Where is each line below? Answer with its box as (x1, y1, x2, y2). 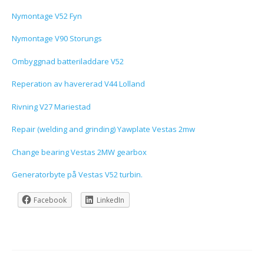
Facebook (34, 194, 67, 205)
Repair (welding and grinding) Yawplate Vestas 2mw (12, 124, 195, 135)
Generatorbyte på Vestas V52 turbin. (12, 169, 143, 180)
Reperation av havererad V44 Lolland (12, 78, 145, 90)
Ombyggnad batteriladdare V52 (12, 55, 124, 67)
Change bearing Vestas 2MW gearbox (12, 146, 147, 157)
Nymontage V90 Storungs (12, 33, 102, 44)
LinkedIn (97, 194, 124, 205)
